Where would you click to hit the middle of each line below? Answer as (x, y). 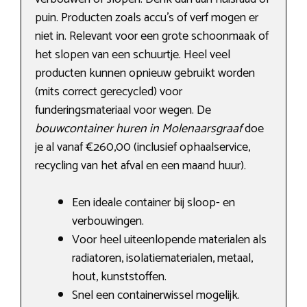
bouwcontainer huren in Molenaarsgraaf (138, 129)
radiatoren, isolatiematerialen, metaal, (162, 259)
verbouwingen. (108, 222)
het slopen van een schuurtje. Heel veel (133, 55)
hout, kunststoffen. (119, 277)
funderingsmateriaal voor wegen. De (123, 111)
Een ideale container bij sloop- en (153, 203)
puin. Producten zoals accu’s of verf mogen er (147, 18)
